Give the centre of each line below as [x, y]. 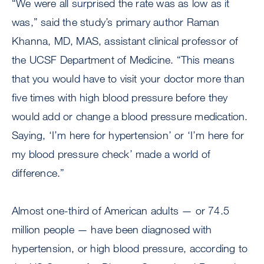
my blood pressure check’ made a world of [111, 154]
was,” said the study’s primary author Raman [116, 22]
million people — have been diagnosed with [112, 230]
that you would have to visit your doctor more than [128, 79]
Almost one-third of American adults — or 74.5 [121, 211]
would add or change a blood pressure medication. [130, 116]
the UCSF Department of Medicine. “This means [123, 60]
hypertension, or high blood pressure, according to [130, 248]
